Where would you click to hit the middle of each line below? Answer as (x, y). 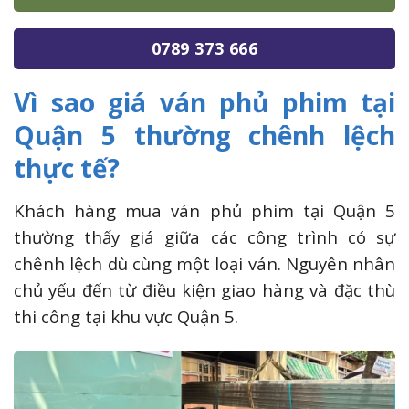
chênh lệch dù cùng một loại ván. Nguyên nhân (204, 263)
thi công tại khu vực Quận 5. (126, 316)
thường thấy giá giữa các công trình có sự (204, 236)
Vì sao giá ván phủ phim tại (204, 102)
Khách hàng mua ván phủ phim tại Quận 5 (204, 210)
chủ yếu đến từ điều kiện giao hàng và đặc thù (204, 289)
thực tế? (67, 168)
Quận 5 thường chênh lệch (204, 135)
